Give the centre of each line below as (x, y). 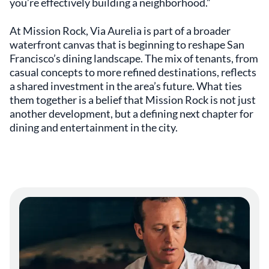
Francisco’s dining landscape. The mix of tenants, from (134, 58)
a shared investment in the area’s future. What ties (126, 86)
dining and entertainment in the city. (94, 127)
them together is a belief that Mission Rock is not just (133, 99)
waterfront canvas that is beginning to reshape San (127, 44)
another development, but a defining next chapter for (131, 113)
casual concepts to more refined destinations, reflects (133, 72)
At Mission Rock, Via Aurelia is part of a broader (120, 30)
